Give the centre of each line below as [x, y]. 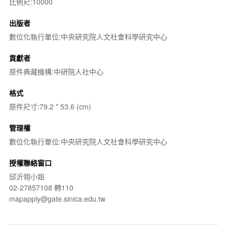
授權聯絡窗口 [30, 163]
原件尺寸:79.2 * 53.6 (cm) [50, 106]
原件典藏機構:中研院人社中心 [56, 71]
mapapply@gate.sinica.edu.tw [57, 199]
